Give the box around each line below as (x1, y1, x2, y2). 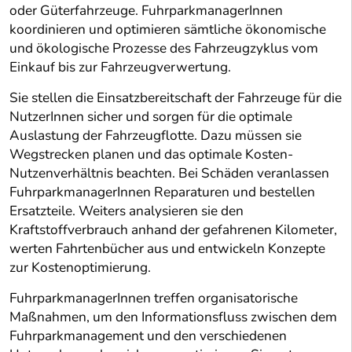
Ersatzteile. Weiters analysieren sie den (9, 202, 244, 221)
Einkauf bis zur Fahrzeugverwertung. (9, 58, 231, 77)
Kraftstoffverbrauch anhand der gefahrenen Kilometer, (9, 221, 337, 240)
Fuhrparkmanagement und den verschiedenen (9, 327, 287, 346)
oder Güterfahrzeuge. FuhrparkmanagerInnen (9, 2, 283, 20)
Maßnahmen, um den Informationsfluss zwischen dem (9, 308, 337, 327)
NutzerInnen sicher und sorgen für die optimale (9, 108, 292, 126)
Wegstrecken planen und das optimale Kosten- (9, 145, 293, 164)
